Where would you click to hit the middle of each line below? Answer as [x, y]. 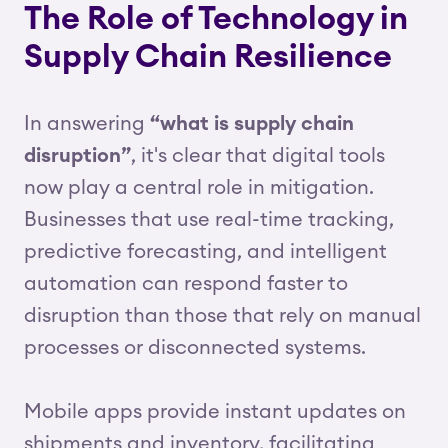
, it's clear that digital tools [258, 156]
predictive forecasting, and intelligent [205, 252]
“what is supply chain [252, 124]
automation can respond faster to [186, 284]
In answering [87, 124]
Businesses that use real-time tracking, [209, 220]
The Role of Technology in [216, 19]
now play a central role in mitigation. [199, 188]
